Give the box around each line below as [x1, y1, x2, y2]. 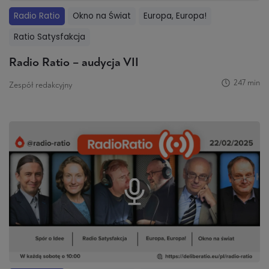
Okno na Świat [73, 10, 131, 22]
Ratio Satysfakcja [14, 31, 85, 43]
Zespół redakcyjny [9, 79, 72, 90]
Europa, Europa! [144, 10, 207, 22]
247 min [233, 77, 260, 88]
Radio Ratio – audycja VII [9, 54, 139, 70]
